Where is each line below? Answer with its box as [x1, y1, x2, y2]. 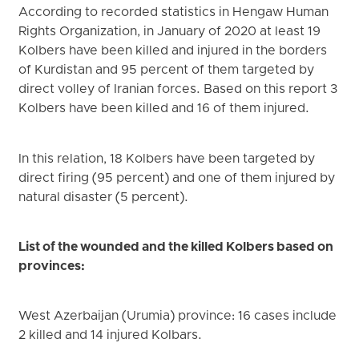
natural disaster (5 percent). [18, 189, 189, 206]
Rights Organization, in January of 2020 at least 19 [18, 24, 321, 41]
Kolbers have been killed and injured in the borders [18, 43, 328, 60]
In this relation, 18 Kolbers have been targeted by [18, 151, 316, 167]
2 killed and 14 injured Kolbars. [18, 328, 203, 345]
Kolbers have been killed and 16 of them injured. [18, 101, 310, 118]
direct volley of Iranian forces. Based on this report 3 [18, 82, 338, 99]
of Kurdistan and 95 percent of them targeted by [18, 63, 315, 79]
